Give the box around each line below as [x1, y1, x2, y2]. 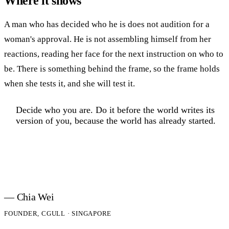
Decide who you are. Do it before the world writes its [15, 105, 215, 116]
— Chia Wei [4, 191, 54, 203]
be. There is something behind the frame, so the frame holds [4, 64, 220, 74]
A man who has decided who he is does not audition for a [4, 19, 210, 30]
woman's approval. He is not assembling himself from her [4, 34, 211, 44]
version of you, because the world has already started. [15, 116, 216, 126]
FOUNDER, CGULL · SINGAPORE [4, 210, 112, 218]
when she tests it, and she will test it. [4, 79, 135, 89]
